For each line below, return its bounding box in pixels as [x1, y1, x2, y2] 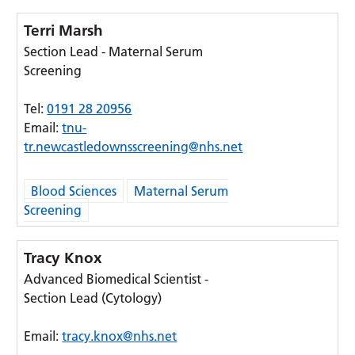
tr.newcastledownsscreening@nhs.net [24, 139, 243, 155]
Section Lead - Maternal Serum [24, 44, 204, 59]
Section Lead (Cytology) [24, 290, 162, 306]
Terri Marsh [24, 21, 104, 40]
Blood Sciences [31, 183, 117, 199]
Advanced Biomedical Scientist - [24, 271, 209, 287]
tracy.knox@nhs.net [62, 328, 177, 344]
